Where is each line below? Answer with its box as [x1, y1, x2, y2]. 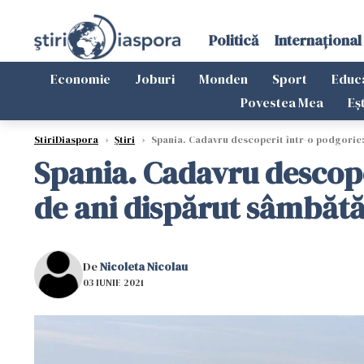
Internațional [274, 30, 362, 50]
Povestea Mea [240, 93, 323, 111]
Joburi [135, 70, 175, 88]
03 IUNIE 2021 [83, 275, 144, 289]
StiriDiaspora [34, 133, 98, 146]
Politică [208, 30, 258, 50]
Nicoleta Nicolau [100, 258, 188, 275]
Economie [50, 70, 110, 88]
